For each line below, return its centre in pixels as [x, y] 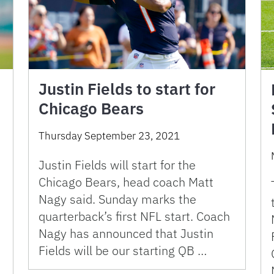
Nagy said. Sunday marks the [117, 199]
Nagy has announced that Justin [126, 234]
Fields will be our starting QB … [123, 251]
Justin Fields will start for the [117, 165]
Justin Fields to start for [127, 89]
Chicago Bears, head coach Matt [126, 182]
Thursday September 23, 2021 [109, 136]
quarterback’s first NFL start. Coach [134, 217]
